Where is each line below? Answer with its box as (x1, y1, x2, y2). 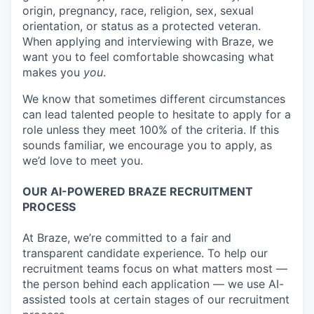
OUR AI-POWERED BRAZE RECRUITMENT (22, 184, 253, 198)
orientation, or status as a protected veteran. (22, 19, 261, 33)
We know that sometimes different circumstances (22, 92, 285, 106)
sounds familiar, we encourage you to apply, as (22, 138, 272, 152)
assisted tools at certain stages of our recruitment (22, 292, 289, 306)
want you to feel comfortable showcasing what (22, 50, 274, 64)
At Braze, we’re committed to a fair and (22, 231, 231, 245)
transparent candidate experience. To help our (22, 246, 268, 260)
